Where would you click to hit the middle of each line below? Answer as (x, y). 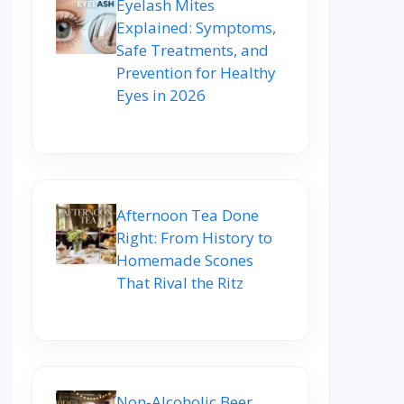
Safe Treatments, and (193, 50)
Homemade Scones (185, 260)
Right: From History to (194, 237)
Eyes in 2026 (161, 96)
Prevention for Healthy (196, 73)
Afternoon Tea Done (188, 215)
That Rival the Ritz (180, 282)
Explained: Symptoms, (196, 28)
